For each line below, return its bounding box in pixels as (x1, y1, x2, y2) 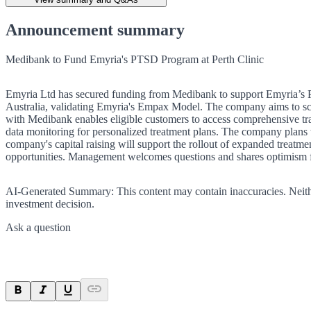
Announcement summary (6, 20, 185, 39)
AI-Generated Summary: (6, 185, 114, 197)
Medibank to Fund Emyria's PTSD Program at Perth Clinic (6, 53, 264, 65)
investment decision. (6, 197, 94, 210)
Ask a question (6, 221, 71, 233)
